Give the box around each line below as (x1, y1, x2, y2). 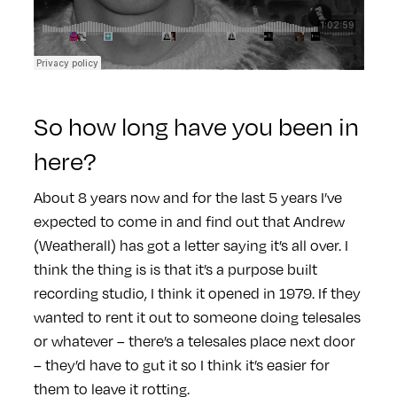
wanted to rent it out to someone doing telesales (33, 306, 361, 327)
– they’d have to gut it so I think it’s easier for (33, 354, 330, 375)
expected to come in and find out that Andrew (33, 210, 345, 231)
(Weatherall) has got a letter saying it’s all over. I (33, 234, 348, 255)
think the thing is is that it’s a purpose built (33, 258, 317, 279)
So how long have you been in (33, 107, 359, 143)
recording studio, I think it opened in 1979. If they (33, 282, 361, 303)
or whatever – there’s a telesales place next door (33, 330, 355, 351)
